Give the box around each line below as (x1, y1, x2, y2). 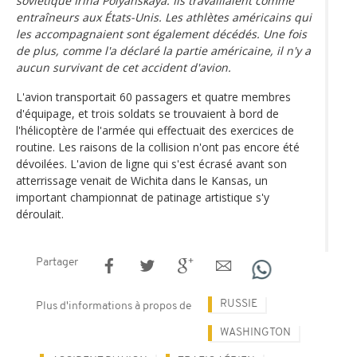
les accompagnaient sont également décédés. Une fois (16, 25, 307, 41)
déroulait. (16, 206, 64, 222)
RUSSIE (220, 297, 257, 310)
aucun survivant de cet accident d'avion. (16, 59, 231, 75)
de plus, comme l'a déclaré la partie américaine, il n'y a (16, 42, 311, 58)
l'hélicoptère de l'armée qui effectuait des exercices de (16, 122, 294, 138)
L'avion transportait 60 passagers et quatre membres (16, 88, 291, 104)
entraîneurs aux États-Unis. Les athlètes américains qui (16, 9, 312, 25)
